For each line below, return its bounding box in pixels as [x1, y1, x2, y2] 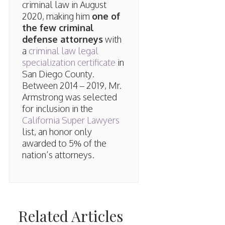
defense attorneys [22, 34, 103, 45]
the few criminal [22, 22, 94, 34]
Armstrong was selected [22, 91, 117, 103]
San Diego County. [22, 68, 96, 80]
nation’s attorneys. [22, 149, 94, 161]
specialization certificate [22, 57, 116, 68]
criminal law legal [28, 45, 98, 57]
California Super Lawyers [22, 115, 120, 126]
